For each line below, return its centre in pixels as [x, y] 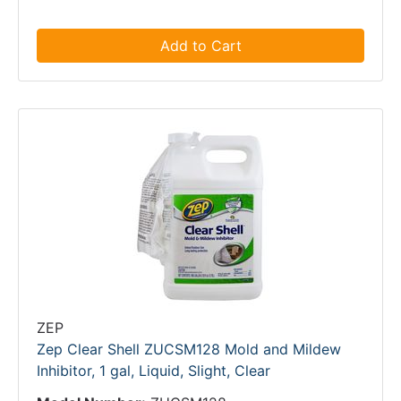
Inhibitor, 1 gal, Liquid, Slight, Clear [154, 371]
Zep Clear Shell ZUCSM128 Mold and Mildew [189, 349]
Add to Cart [200, 46]
